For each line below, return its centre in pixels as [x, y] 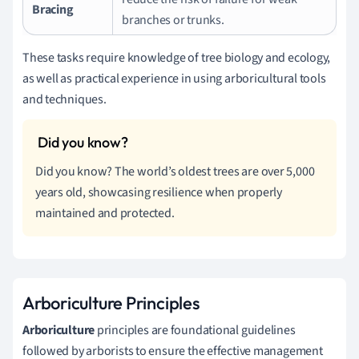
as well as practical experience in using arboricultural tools [174, 78]
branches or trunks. [173, 20]
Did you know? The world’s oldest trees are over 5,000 [175, 171]
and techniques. [65, 99]
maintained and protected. [105, 213]
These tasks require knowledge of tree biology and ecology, [177, 57]
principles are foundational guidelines [195, 330]
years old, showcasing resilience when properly [159, 192]
